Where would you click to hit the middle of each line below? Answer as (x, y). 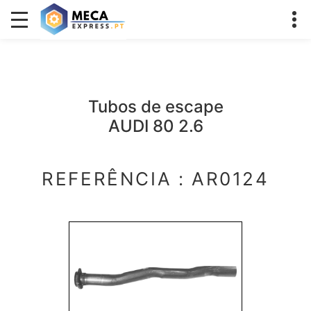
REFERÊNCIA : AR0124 (155, 179)
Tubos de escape (155, 107)
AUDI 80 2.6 (155, 126)
